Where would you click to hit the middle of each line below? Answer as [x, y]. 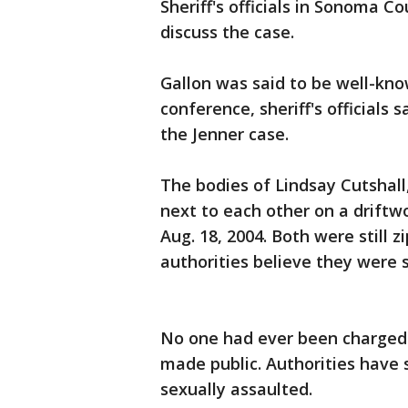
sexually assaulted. [236, 389]
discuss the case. [227, 32]
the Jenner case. [227, 134]
